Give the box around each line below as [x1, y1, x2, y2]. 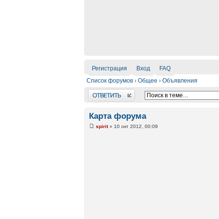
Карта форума [89, 111, 146, 121]
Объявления [162, 77, 197, 84]
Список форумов [87, 77, 133, 84]
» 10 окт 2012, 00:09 [108, 124, 158, 130]
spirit [96, 124, 108, 130]
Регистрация [91, 65, 127, 72]
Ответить [88, 89, 114, 96]
